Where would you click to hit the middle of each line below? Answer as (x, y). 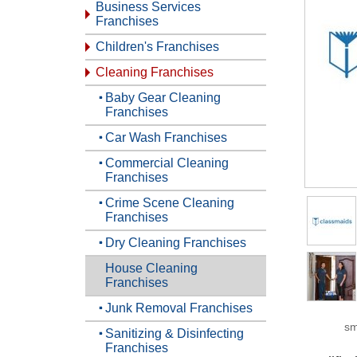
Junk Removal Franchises (179, 308)
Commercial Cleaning (167, 163)
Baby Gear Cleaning (163, 98)
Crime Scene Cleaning (170, 203)
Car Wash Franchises (166, 137)
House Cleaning (151, 268)
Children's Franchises (157, 47)
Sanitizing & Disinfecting (175, 333)
